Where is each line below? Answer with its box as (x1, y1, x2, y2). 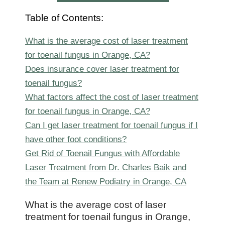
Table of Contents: (25, 12, 103, 23)
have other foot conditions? (25, 134, 127, 144)
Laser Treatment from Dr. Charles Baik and (25, 162, 186, 172)
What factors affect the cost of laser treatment (25, 92, 198, 102)
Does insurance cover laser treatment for (25, 64, 179, 74)
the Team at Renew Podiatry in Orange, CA (25, 176, 186, 186)
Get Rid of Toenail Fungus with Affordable (25, 148, 180, 158)
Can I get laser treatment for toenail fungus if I (25, 120, 198, 130)
